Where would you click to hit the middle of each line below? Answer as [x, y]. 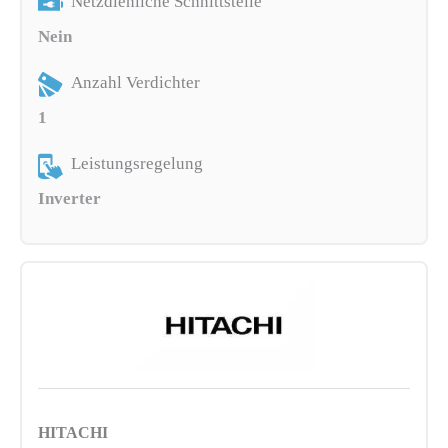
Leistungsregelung [137, 164]
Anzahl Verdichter [136, 83]
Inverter [70, 198]
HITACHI [73, 432]
